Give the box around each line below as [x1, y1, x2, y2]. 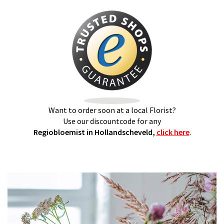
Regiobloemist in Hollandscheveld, [33, 127, 156, 137]
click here [156, 127, 189, 137]
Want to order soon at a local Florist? [48, 105, 176, 115]
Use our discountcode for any [63, 116, 161, 126]
